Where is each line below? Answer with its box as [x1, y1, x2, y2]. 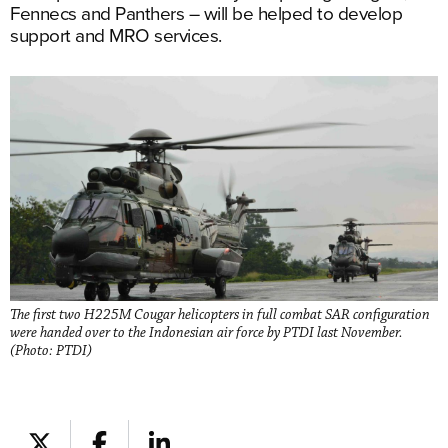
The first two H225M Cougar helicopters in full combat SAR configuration [10, 305, 430, 324]
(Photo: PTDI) [10, 341, 92, 360]
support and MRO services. [10, 21, 222, 48]
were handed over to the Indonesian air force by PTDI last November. [10, 323, 403, 342]
